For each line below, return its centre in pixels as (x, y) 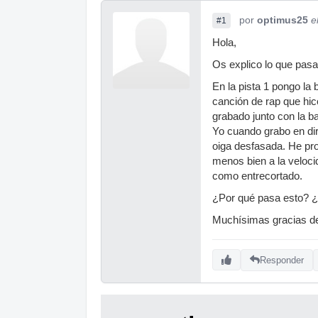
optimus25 (283, 20)
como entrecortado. (257, 176)
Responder (282, 260)
